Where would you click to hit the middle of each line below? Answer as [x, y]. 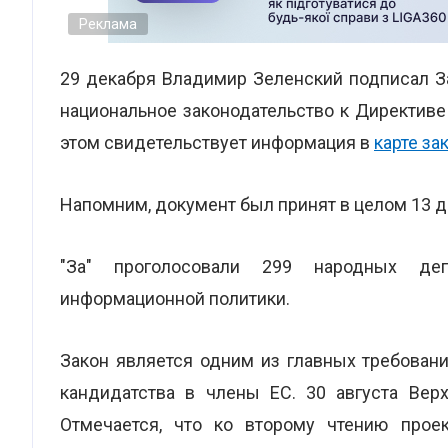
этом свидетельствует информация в [217, 142]
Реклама [108, 24]
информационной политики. [175, 298]
